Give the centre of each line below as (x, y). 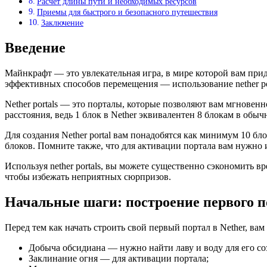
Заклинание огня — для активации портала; (119, 258)
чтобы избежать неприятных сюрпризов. (88, 177)
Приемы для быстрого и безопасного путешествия (127, 12)
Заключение (62, 23)
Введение (35, 48)
